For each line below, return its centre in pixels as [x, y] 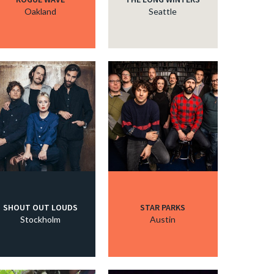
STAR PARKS [163, 208]
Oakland [40, 11]
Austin [163, 220]
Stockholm [40, 220]
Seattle [163, 11]
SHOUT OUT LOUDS [40, 208]
